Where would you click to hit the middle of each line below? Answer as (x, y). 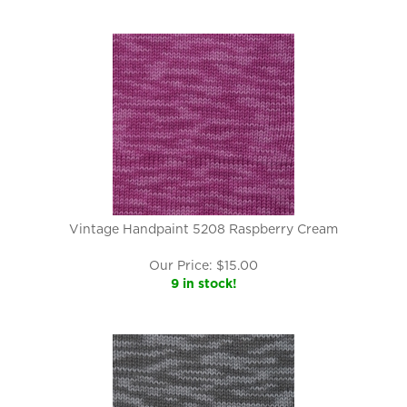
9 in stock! (203, 283)
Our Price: (181, 265)
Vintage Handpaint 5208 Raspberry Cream (203, 229)
